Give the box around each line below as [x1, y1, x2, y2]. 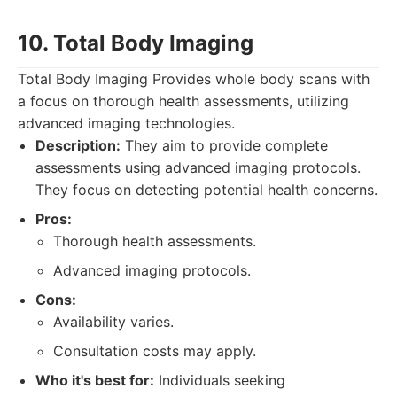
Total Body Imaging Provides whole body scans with [18, 70, 370, 88]
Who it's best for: [35, 371, 154, 389]
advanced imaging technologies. [18, 114, 235, 132]
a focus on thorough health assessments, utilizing [18, 92, 349, 110]
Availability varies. [53, 313, 174, 331]
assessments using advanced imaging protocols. [35, 159, 361, 176]
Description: [35, 136, 121, 154]
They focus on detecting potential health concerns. [35, 181, 378, 198]
